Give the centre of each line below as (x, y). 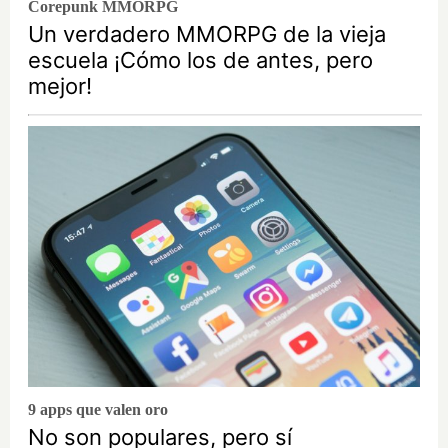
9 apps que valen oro (98, 410)
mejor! (60, 86)
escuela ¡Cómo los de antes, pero (200, 60)
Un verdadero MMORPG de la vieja (207, 34)
